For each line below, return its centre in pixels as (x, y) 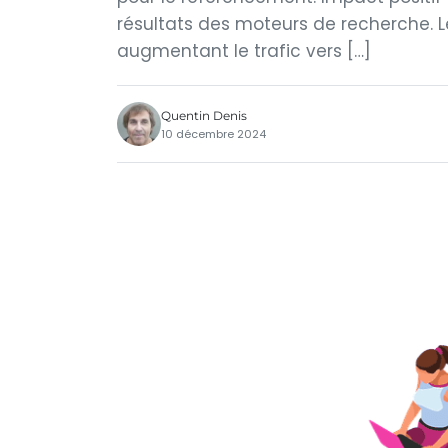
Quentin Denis (204, 115)
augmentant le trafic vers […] (244, 51)
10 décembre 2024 (213, 133)
